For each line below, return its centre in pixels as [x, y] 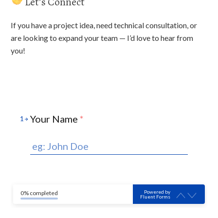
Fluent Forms [155, 197]
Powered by [157, 192]
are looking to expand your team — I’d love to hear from [102, 38]
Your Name [54, 119]
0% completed [39, 193]
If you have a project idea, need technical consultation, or [104, 25]
